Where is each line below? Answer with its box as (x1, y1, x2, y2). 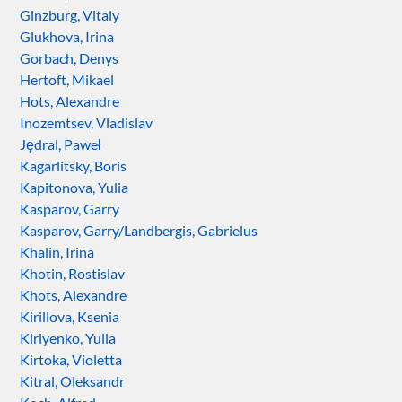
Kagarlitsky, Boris (20, 157, 127, 175)
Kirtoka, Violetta (20, 351, 123, 369)
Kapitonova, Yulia (20, 179, 129, 197)
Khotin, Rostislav (20, 265, 126, 283)
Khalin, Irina (20, 243, 95, 261)
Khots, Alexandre (20, 286, 127, 304)
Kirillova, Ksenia (20, 308, 120, 326)
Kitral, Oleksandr (20, 372, 126, 390)
